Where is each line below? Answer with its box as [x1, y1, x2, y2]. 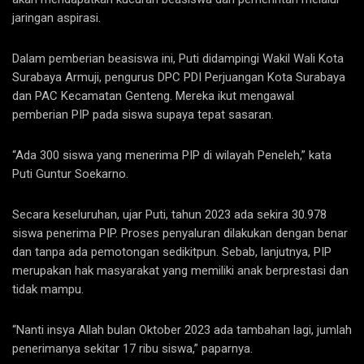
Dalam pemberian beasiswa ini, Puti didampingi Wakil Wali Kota [12, 51, 344, 67]
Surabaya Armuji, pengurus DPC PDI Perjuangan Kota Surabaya [12, 70, 345, 85]
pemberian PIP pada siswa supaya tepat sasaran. [12, 107, 274, 123]
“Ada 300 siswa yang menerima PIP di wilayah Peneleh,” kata [12, 148, 331, 163]
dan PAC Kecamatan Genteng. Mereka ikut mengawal [12, 89, 294, 104]
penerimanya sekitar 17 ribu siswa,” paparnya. [12, 341, 253, 357]
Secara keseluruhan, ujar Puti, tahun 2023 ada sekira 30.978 [12, 207, 327, 223]
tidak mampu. [12, 282, 84, 297]
